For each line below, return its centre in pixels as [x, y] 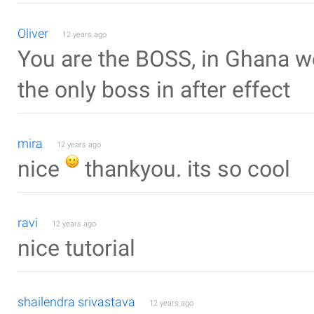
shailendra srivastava [76, 302]
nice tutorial [76, 248]
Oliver [33, 33]
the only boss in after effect [154, 90]
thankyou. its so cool [185, 169]
